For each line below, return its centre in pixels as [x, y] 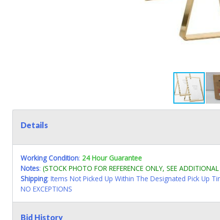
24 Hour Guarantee [112, 158]
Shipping [34, 178]
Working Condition [50, 158]
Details [34, 125]
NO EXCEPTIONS [46, 189]
